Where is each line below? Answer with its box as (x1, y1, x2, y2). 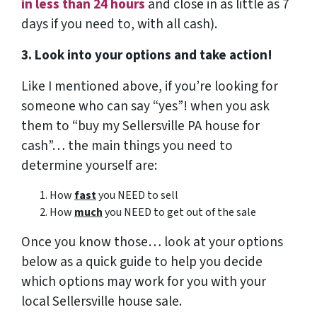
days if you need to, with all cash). (21, 14, 217, 35)
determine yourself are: (21, 156, 157, 176)
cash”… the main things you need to (21, 136, 233, 156)
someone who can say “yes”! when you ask (21, 96, 270, 117)
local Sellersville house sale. (21, 292, 182, 312)
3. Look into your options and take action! (21, 45, 275, 66)
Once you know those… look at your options (21, 232, 283, 253)
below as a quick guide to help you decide (21, 252, 263, 272)
